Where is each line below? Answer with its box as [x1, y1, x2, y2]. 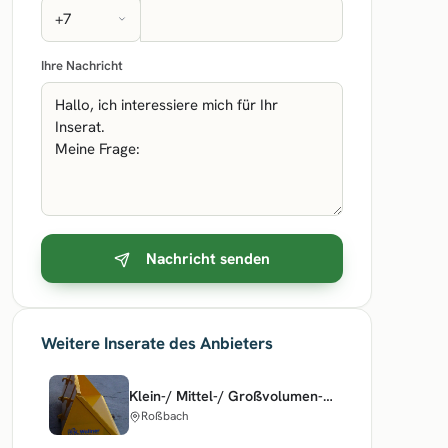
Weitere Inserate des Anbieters [41, 332, 273, 354]
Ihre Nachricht [41, 57, 123, 74]
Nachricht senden [146, 248, 270, 269]
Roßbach [141, 407, 189, 424]
